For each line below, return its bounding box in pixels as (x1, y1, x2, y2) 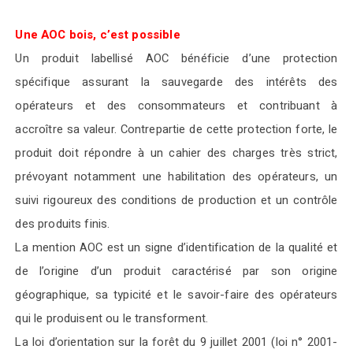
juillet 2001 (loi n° (210, 333, 303, 351)
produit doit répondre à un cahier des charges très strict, (15, 144, 338, 162)
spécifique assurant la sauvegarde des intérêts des (15, 73, 338, 91)
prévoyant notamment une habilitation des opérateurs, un (15, 168, 338, 185)
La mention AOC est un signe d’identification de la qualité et (15, 239, 338, 256)
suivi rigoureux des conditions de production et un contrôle (15, 191, 338, 209)
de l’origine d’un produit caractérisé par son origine (15, 262, 338, 280)
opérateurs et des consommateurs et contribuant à (15, 97, 338, 114)
